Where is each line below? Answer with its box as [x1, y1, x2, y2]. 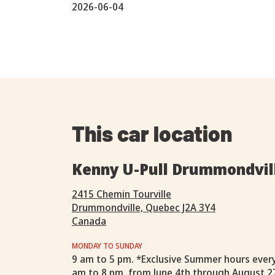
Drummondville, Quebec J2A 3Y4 [72, 201, 215, 214]
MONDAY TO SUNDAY [72, 241, 142, 251]
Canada [72, 214, 106, 228]
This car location [72, 120, 232, 146]
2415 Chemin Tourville [72, 187, 171, 201]
